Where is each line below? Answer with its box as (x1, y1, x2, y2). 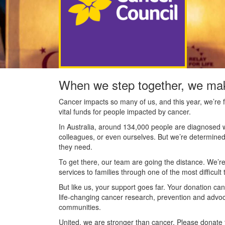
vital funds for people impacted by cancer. (59, 106, 191, 117)
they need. (59, 142, 92, 152)
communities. (59, 202, 101, 212)
